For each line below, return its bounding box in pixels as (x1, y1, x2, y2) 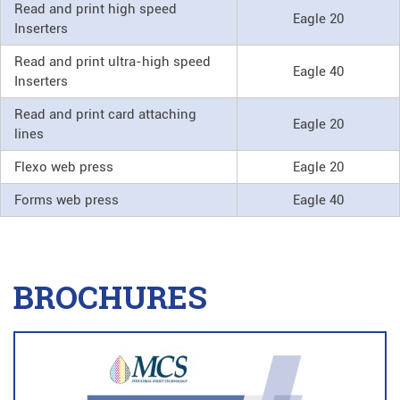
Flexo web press (14, 159, 113, 176)
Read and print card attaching (14, 106, 196, 123)
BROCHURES (13, 276, 207, 318)
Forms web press (14, 192, 119, 209)
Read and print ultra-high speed (14, 54, 211, 71)
